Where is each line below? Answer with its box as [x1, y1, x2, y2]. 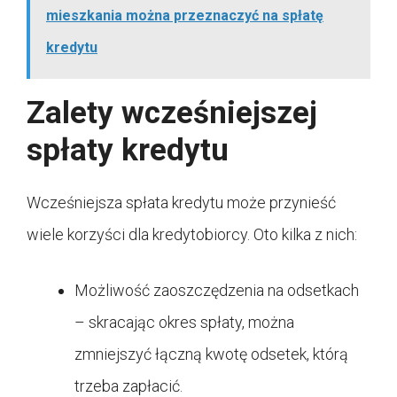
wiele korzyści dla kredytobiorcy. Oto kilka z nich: [27, 224, 357, 244]
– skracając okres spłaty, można [74, 312, 294, 331]
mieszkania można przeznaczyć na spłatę [46, 6, 323, 24]
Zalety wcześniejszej [27, 94, 317, 131]
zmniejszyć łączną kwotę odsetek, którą [74, 344, 348, 363]
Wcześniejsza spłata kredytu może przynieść [27, 192, 336, 212]
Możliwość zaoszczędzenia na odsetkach [74, 280, 359, 300]
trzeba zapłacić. [74, 376, 183, 395]
